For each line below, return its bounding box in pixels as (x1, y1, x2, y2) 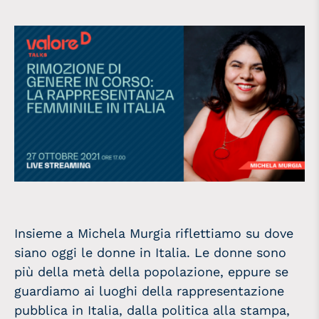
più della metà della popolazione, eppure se (14, 264, 288, 280)
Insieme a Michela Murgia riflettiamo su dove (14, 226, 293, 241)
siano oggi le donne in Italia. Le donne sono (14, 245, 286, 261)
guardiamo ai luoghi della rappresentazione (14, 283, 284, 299)
